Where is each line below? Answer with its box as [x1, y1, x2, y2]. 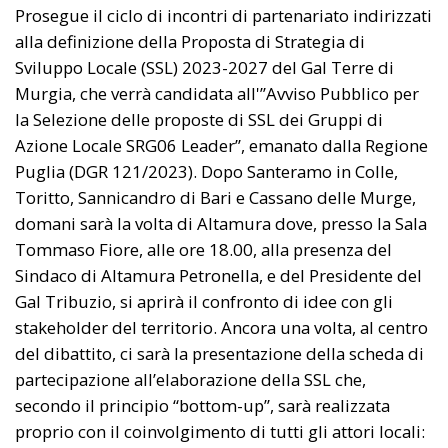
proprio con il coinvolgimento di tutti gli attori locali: [15, 420, 425, 444]
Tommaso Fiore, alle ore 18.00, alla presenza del [15, 238, 392, 262]
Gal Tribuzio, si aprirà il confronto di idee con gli [15, 290, 393, 314]
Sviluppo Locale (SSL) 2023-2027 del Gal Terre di [15, 56, 394, 80]
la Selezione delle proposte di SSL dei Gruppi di [15, 108, 383, 132]
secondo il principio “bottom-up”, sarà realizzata [15, 394, 390, 418]
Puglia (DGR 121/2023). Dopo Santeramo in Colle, [15, 160, 398, 184]
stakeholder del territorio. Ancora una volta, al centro [15, 316, 428, 340]
